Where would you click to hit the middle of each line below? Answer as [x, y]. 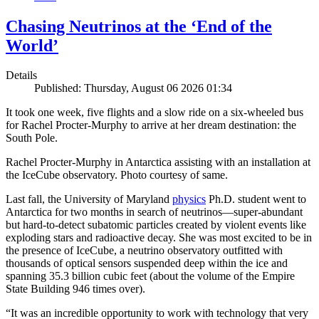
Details [21, 75]
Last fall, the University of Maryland [89, 199]
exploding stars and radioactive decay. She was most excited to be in [159, 238]
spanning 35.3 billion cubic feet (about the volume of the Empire [150, 276]
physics [189, 199]
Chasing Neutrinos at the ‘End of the [139, 26]
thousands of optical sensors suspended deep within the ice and [147, 263]
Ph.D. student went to [256, 199]
